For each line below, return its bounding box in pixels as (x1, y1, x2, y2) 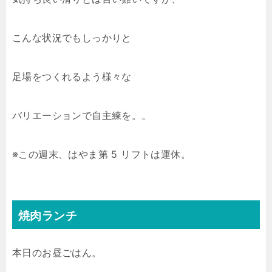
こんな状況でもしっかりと (12, 32, 132, 44)
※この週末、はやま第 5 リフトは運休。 (12, 148, 191, 160)
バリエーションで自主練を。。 (12, 109, 152, 121)
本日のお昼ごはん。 (12, 246, 102, 259)
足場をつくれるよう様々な (12, 70, 132, 83)
